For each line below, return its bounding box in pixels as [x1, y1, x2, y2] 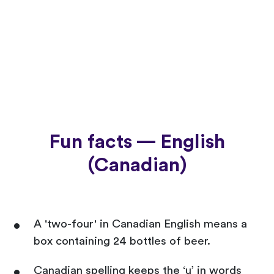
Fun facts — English [49, 131, 225, 152]
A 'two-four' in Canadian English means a [34, 218, 247, 230]
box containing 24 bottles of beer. [34, 235, 210, 247]
